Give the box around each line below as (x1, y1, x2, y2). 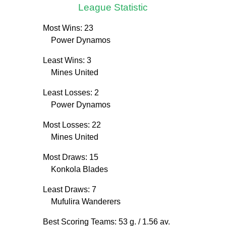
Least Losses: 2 (43, 88, 99, 97)
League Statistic (78, 2, 148, 13)
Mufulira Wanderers (51, 197, 121, 206)
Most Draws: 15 (43, 153, 98, 162)
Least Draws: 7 (43, 185, 96, 194)
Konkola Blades (51, 165, 108, 174)
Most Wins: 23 (43, 24, 93, 33)
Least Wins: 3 (43, 56, 91, 65)
